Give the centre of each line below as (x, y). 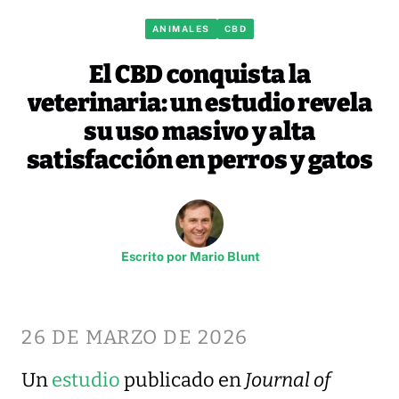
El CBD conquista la (199, 74)
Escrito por (155, 256)
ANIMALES (181, 29)
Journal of (288, 380)
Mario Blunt (225, 256)
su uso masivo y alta (199, 131)
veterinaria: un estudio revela (199, 102)
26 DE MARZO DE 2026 (135, 337)
